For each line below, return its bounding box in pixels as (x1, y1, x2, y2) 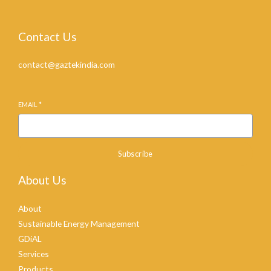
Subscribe (118, 149, 153, 159)
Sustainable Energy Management (18, 218, 140, 229)
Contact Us (18, 30, 77, 44)
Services (18, 248, 49, 259)
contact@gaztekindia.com (18, 59, 115, 70)
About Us (18, 173, 67, 188)
